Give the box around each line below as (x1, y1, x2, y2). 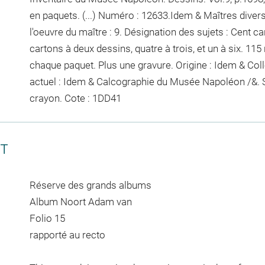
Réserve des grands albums (29, 179, 151, 191)
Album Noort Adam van (29, 195, 132, 208)
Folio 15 (29, 212, 65, 224)
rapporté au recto (29, 228, 105, 241)
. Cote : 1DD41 (59, 92, 121, 104)
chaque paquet (29, 59, 93, 71)
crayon (29, 92, 60, 104)
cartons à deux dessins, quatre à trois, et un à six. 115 (29, 42, 264, 54)
